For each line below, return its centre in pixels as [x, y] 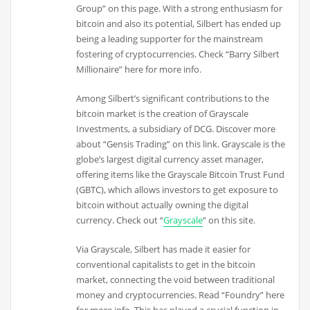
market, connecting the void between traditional [176, 280]
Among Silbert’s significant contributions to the [173, 99]
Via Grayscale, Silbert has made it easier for [164, 249]
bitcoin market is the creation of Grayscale [163, 114]
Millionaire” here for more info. [139, 69]
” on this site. [229, 220]
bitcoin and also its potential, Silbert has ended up [179, 23]
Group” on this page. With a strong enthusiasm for [180, 8]
